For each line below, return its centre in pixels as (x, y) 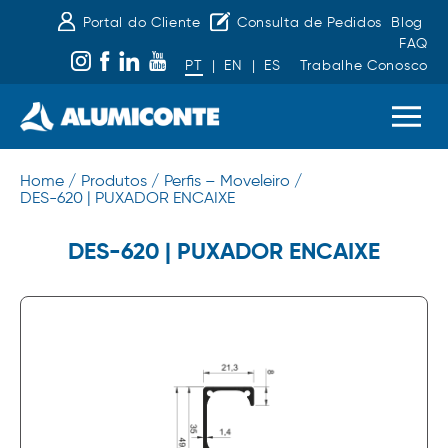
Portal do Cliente (141, 23)
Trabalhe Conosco (363, 65)
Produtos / (120, 181)
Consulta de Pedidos (309, 23)
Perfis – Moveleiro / (233, 181)
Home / (48, 181)
